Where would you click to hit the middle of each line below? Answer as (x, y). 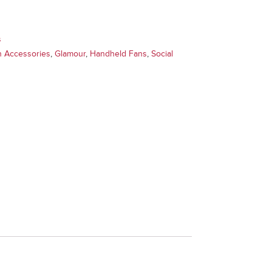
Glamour (70, 54)
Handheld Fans (119, 54)
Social (162, 54)
